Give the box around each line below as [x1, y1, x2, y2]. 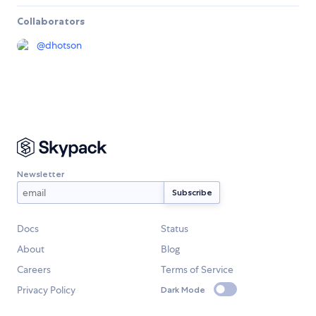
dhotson [45, 39, 82, 52]
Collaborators [17, 15, 85, 28]
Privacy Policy [17, 284, 75, 297]
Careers [17, 263, 51, 276]
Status [161, 222, 188, 236]
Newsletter [17, 168, 64, 179]
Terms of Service [161, 263, 233, 276]
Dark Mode [161, 284, 205, 295]
